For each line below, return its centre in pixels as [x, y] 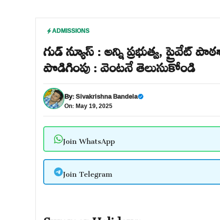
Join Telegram [87, 172]
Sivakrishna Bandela [107, 96]
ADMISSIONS [71, 31]
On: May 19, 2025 [88, 106]
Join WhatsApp [89, 139]
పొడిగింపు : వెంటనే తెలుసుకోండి [119, 65]
